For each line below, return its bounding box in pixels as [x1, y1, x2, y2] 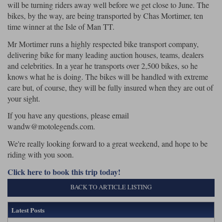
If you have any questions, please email [7, 110, 129, 121]
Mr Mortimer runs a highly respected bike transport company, [7, 38, 199, 49]
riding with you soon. [7, 149, 74, 160]
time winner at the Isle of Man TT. [7, 21, 114, 32]
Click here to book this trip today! [7, 166, 120, 177]
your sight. [7, 93, 40, 104]
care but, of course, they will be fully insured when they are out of [7, 82, 213, 93]
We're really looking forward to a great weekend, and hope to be [7, 138, 208, 149]
